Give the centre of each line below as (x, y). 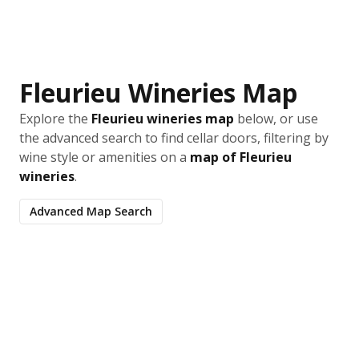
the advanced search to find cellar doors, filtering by (174, 138)
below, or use (276, 119)
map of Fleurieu (241, 157)
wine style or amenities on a (105, 157)
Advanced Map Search (91, 211)
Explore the (55, 119)
